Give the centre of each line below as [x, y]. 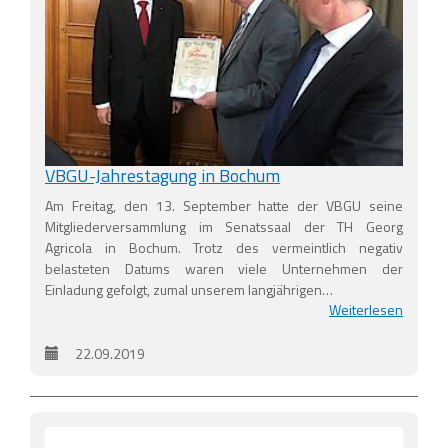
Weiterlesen [366, 309]
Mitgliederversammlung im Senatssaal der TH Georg [224, 226]
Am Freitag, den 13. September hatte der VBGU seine [224, 205]
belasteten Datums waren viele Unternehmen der [224, 268]
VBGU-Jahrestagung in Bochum [162, 175]
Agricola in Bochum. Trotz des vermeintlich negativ [224, 247]
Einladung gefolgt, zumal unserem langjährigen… [189, 289]
